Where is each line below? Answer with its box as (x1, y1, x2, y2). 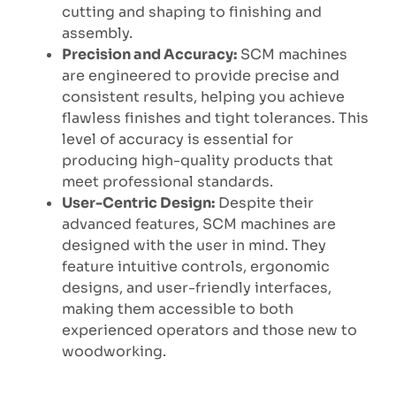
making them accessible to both (61, 299, 293, 318)
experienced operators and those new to (61, 320, 357, 339)
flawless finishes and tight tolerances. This (61, 108, 369, 127)
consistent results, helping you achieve (61, 87, 345, 106)
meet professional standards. (61, 171, 273, 191)
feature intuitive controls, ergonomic (61, 256, 330, 276)
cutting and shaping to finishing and (61, 2, 322, 21)
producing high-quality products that (61, 150, 333, 170)
